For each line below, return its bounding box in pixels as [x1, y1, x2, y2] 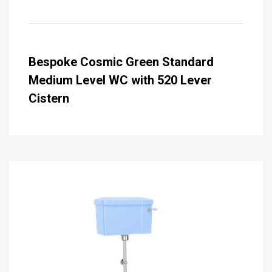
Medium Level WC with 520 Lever [29, 73, 212, 88]
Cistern [29, 91, 69, 106]
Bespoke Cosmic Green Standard [29, 55, 214, 70]
